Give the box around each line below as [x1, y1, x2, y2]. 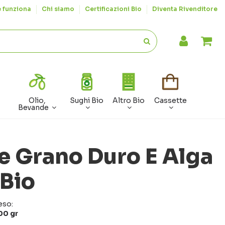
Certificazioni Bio [85, 5, 143, 13]
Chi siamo [42, 5, 76, 13]
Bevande [18, 103, 51, 113]
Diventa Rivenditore [152, 5, 217, 13]
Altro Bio [113, 96, 145, 105]
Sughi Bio [70, 96, 104, 105]
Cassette [154, 96, 187, 105]
